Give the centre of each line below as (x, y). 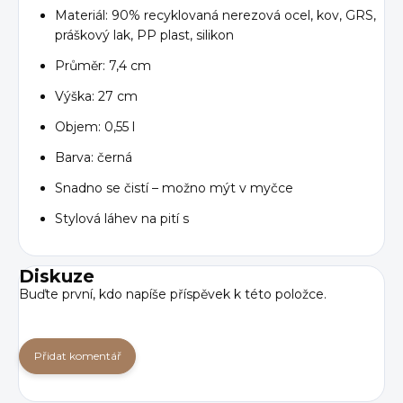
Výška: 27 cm (96, 96)
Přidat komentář (77, 355)
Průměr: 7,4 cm (103, 65)
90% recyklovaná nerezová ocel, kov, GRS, (244, 15)
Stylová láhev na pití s (122, 218)
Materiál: (83, 15)
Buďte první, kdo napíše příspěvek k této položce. (173, 294)
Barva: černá (94, 157)
